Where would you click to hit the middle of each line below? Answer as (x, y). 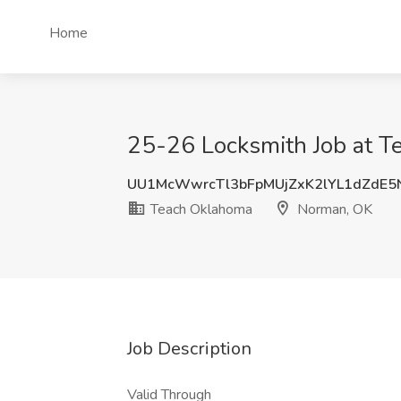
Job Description (189, 349)
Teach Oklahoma (200, 209)
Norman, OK (333, 209)
